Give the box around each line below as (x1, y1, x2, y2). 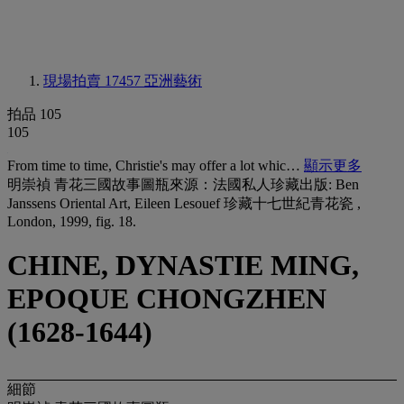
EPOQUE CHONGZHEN (7, 282, 326, 316)
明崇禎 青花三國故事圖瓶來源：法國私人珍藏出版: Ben (7, 177, 359, 192)
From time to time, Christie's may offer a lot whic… (7, 158, 304, 173)
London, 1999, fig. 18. (7, 214, 136, 229)
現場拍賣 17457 (43, 73, 144, 88)
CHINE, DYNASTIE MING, (7, 249, 359, 282)
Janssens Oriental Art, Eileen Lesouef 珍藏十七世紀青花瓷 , (7, 196, 361, 211)
